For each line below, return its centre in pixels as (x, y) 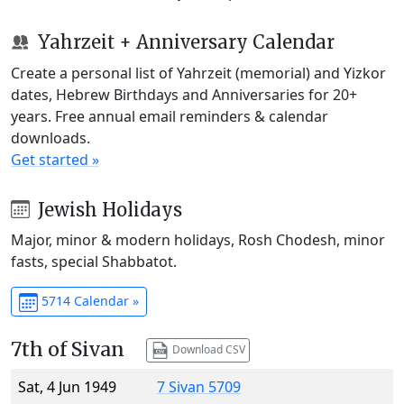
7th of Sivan (68, 350)
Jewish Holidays (107, 209)
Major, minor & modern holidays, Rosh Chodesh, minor (198, 240)
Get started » (55, 159)
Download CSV (207, 349)
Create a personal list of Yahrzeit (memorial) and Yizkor (198, 73)
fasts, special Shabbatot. (94, 262)
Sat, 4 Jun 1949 (67, 387)
